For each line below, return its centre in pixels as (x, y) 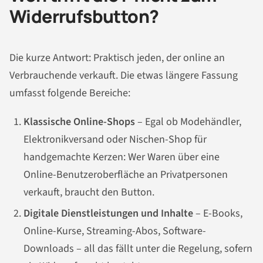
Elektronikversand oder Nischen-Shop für (115, 140)
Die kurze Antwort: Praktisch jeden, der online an (117, 58)
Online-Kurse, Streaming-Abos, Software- (115, 231)
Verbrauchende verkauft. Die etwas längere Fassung (124, 75)
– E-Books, (218, 214)
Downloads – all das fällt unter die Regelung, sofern (138, 249)
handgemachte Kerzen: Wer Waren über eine (122, 157)
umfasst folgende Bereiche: (70, 93)
